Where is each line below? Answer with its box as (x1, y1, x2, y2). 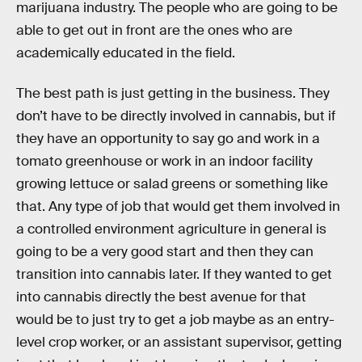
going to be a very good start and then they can (16, 242, 314, 260)
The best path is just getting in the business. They (16, 84, 330, 102)
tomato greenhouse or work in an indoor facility (16, 152, 313, 170)
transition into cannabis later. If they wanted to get (16, 265, 332, 283)
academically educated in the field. (16, 44, 235, 62)
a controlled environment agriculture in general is (16, 220, 326, 238)
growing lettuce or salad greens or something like (16, 175, 328, 192)
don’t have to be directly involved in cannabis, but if (16, 107, 335, 124)
